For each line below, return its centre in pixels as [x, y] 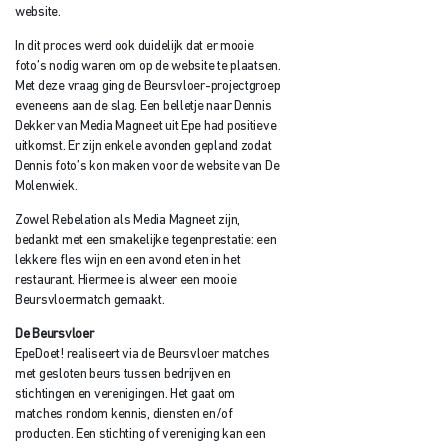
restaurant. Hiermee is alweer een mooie [126, 280]
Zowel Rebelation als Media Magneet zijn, [127, 220]
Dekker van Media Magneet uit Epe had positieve [146, 127]
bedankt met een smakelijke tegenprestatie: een [146, 240]
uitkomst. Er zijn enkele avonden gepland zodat [143, 147]
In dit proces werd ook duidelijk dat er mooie [134, 47]
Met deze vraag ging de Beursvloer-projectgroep [148, 87]
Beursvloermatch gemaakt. [90, 300]
